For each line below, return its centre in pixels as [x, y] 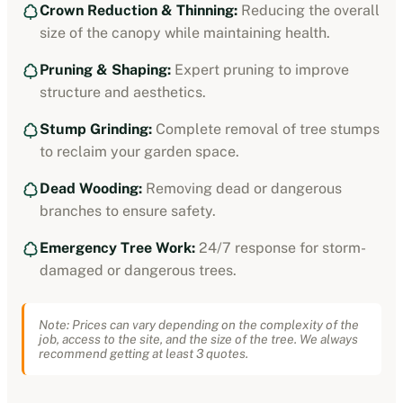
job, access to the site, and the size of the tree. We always [198, 339]
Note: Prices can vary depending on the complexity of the [199, 324]
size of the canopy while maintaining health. [185, 32]
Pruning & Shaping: [105, 69]
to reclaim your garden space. [139, 151]
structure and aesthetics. [123, 92]
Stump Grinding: [96, 129]
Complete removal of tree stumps [266, 129]
